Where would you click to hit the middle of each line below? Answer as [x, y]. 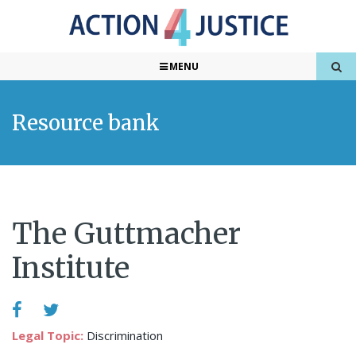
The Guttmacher [126, 234]
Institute [71, 268]
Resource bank [86, 123]
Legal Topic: [49, 336]
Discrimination [125, 336]
